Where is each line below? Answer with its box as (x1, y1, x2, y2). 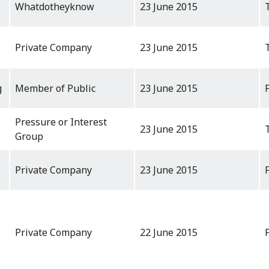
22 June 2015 (140, 226, 198, 240)
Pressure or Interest (15, 115, 107, 129)
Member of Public (15, 82, 95, 95)
